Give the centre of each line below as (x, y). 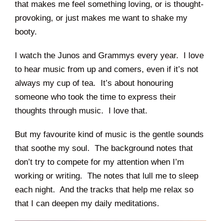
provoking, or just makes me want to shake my (101, 18)
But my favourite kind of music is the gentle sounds (109, 135)
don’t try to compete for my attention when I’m (99, 162)
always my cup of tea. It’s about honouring (94, 83)
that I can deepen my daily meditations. (87, 204)
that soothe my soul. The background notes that (104, 148)
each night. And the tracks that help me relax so (104, 190)
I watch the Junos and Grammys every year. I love (109, 56)
